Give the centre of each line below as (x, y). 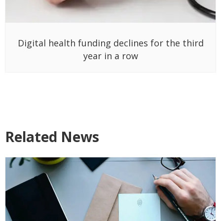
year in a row (110, 56)
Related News (52, 137)
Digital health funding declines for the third (110, 43)
